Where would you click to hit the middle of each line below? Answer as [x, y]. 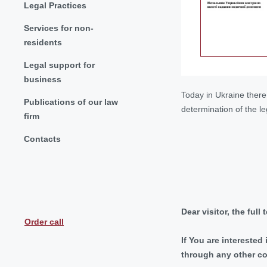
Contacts [42, 139]
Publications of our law [71, 102]
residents [43, 42]
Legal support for [59, 65]
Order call [44, 222]
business [43, 79]
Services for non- [59, 28]
